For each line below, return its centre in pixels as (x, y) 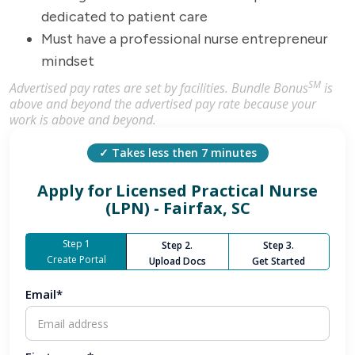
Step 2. (177, 245)
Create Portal (76, 259)
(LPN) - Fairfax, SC (177, 208)
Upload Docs (177, 261)
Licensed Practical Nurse (217, 191)
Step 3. (279, 245)
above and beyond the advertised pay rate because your (163, 104)
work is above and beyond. (83, 120)
